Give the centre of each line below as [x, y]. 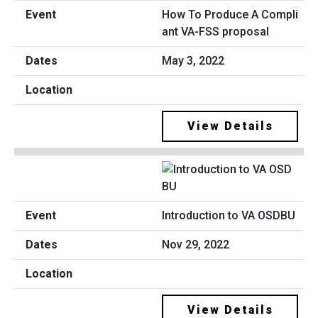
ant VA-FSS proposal [215, 32]
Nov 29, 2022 [196, 244]
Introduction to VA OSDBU [229, 215]
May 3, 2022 [193, 61]
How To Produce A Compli [230, 15]
